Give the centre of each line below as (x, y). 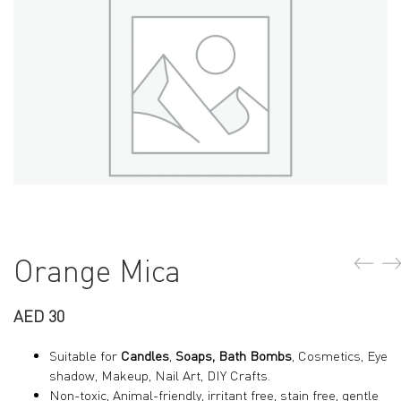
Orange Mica (97, 271)
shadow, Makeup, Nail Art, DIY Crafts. (160, 375)
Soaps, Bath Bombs (234, 356)
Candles (145, 356)
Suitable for (85, 356)
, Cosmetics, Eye (340, 356)
